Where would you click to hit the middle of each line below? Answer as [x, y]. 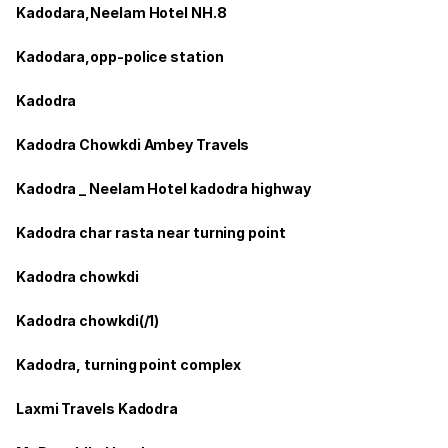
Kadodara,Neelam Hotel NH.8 [121, 12]
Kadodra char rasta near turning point [151, 232]
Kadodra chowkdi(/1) [88, 320]
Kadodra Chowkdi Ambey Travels [133, 144]
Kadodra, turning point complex [129, 364]
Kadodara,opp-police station [120, 56]
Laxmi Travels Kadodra [97, 408]
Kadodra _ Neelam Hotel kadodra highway [163, 188]
